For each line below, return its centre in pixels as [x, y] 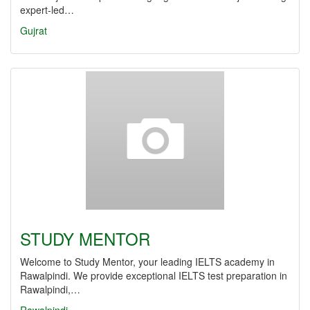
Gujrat [34, 30]
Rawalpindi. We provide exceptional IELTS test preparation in [154, 275]
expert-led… [47, 10]
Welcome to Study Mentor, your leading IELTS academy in [147, 262]
